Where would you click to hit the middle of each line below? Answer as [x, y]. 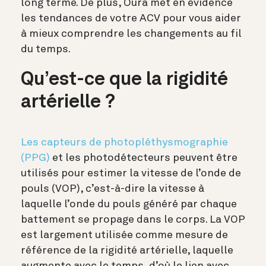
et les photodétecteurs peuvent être [144, 158]
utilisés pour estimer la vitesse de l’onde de [131, 174]
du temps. [47, 49]
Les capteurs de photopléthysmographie [124, 143]
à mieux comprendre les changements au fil [131, 34]
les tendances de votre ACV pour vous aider [131, 18]
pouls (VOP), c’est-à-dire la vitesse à [113, 189]
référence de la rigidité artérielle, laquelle [127, 251]
